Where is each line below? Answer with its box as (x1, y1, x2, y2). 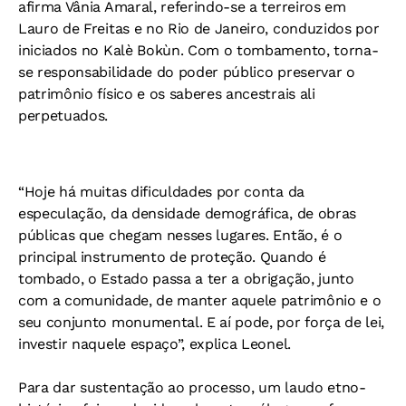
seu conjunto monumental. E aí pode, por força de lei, (18, 314, 385, 331)
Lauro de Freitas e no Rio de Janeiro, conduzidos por (18, 20, 380, 37)
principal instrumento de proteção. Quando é (18, 248, 326, 266)
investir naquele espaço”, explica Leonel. (18, 335, 291, 353)
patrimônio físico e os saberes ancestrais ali (18, 85, 315, 102)
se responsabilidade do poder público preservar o (18, 63, 355, 81)
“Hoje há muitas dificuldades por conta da (18, 183, 304, 200)
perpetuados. (18, 107, 109, 124)
